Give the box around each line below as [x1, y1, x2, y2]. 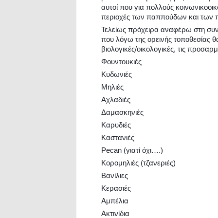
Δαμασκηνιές [101, 108, 144, 116]
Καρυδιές [101, 121, 131, 129]
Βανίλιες [101, 171, 128, 180]
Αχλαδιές [101, 95, 130, 104]
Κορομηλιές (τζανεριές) [101, 159, 176, 167]
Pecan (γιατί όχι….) [101, 146, 163, 154]
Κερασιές [101, 184, 131, 192]
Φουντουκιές [101, 57, 142, 66]
